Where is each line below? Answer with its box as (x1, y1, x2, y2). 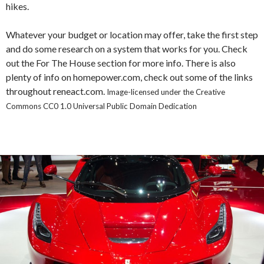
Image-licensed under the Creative (107, 87, 225, 97)
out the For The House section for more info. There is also (6, 57, 236, 69)
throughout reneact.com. (6, 85, 107, 97)
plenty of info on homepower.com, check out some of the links (6, 71, 253, 83)
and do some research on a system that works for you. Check (6, 43, 247, 55)
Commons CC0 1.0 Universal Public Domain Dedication (6, 101, 197, 111)
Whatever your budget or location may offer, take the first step (6, 29, 258, 41)
